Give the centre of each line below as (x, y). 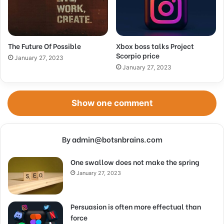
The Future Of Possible (44, 45)
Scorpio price (138, 55)
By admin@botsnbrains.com (112, 139)
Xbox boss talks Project (155, 45)
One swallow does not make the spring (135, 161)
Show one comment (112, 103)
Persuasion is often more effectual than (136, 206)
